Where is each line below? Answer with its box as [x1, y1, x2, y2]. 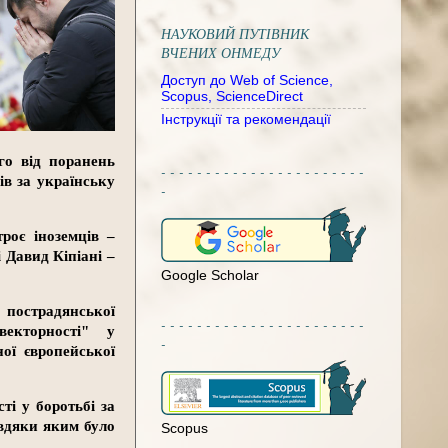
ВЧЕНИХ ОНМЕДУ [161, 43, 280, 63]
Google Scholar [161, 267, 259, 283]
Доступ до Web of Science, [161, 72, 333, 88]
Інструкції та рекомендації [161, 112, 331, 128]
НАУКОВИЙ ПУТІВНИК [161, 24, 309, 44]
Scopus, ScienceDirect [161, 88, 303, 104]
